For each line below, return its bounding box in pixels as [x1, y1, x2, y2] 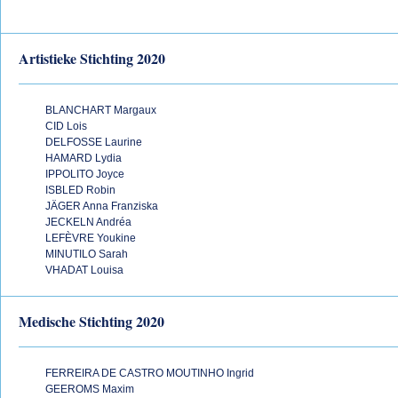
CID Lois [45, 120, 87, 132]
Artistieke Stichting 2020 [19, 48, 165, 68]
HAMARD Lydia [45, 152, 122, 164]
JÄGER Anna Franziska [45, 200, 158, 212]
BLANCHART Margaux [45, 104, 156, 116]
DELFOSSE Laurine [45, 136, 142, 148]
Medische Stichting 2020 [19, 311, 164, 331]
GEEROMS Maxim [45, 383, 134, 395]
